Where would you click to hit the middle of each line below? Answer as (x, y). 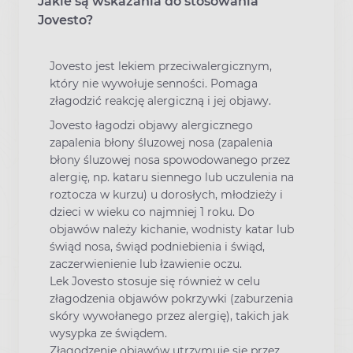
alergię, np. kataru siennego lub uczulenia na (172, 178)
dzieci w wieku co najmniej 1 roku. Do (152, 212)
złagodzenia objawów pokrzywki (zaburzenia (171, 299)
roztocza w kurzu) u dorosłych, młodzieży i (166, 195)
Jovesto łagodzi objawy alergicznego (151, 126)
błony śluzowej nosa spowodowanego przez (170, 160)
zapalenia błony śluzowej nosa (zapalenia (161, 143)
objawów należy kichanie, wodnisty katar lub (172, 230)
